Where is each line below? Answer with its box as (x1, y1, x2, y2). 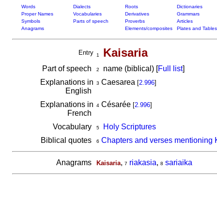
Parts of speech (73, 18, 108, 24)
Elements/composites (124, 26, 172, 31)
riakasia (129, 158, 156, 167)
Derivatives (124, 11, 149, 16)
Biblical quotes (40, 136, 93, 144)
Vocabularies (73, 11, 102, 16)
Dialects (73, 4, 91, 9)
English (65, 87, 93, 95)
